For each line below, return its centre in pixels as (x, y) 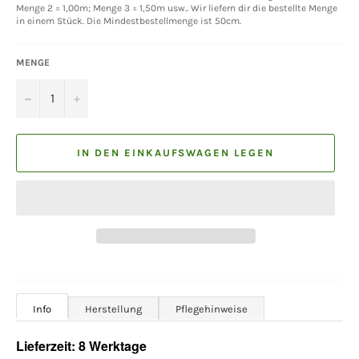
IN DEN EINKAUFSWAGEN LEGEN (175, 153)
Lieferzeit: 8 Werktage (81, 345)
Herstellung (113, 309)
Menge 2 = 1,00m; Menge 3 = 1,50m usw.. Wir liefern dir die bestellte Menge (177, 8)
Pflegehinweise (212, 309)
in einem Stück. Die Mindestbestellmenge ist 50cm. (129, 20)
